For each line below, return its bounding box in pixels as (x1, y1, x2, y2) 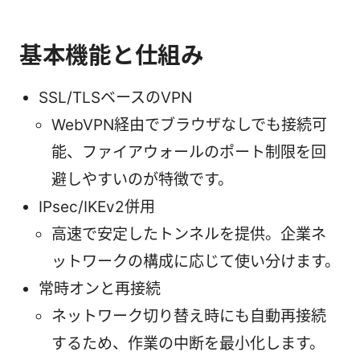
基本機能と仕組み (19, 40, 204, 69)
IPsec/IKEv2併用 (39, 197, 155, 216)
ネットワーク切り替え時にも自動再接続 (51, 306, 326, 325)
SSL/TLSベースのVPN (39, 88, 192, 107)
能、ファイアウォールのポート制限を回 (51, 142, 326, 162)
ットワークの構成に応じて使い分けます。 (51, 252, 340, 271)
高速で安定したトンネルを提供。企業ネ (51, 224, 326, 243)
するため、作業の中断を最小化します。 (51, 333, 325, 353)
